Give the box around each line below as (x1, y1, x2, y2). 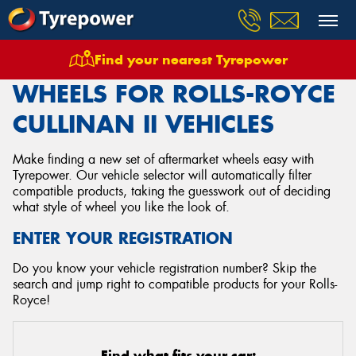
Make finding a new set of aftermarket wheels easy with (13, 151, 314, 168)
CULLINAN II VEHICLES (13, 109, 274, 139)
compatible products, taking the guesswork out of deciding (13, 183, 331, 199)
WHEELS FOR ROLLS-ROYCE (13, 79, 335, 109)
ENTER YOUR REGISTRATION (13, 228, 233, 248)
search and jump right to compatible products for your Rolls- (13, 276, 337, 292)
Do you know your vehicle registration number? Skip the (13, 260, 316, 277)
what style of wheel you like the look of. (13, 199, 230, 215)
